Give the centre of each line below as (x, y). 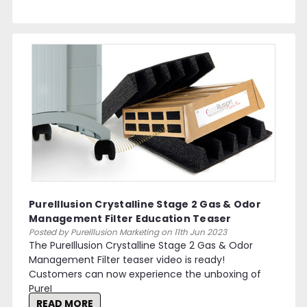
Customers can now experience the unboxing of (145, 274)
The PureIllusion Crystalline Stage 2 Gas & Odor (141, 245)
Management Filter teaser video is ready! (127, 259)
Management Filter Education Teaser (130, 218)
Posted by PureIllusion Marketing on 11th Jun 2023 (128, 232)
